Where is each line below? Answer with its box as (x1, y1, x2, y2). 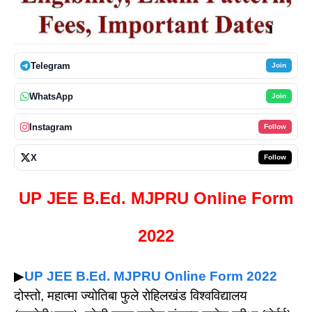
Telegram (31, 60, 70, 71)
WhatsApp (29, 91, 73, 102)
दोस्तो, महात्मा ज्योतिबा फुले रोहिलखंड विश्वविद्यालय (14, 288, 247, 304)
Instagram (29, 121, 72, 132)
